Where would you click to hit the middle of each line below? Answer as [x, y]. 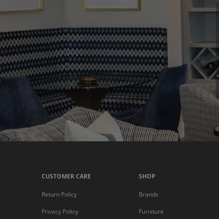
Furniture [152, 211]
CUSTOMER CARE [66, 176]
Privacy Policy [60, 211]
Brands [149, 194]
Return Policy [59, 194]
